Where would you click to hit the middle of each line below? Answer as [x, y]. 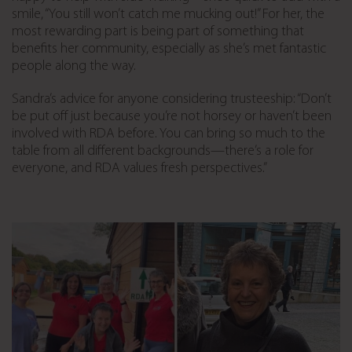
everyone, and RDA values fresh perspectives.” [139, 169]
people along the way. [74, 67]
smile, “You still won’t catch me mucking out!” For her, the [168, 15]
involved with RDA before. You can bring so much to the [169, 134]
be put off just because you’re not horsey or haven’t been [172, 117]
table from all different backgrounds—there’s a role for [163, 152]
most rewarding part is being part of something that [158, 32]
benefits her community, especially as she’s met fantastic [169, 49]
